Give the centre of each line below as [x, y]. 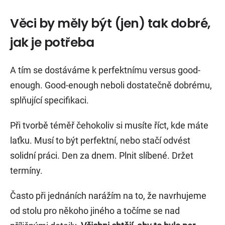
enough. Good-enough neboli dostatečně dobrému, [111, 85]
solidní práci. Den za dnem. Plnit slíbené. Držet [102, 155]
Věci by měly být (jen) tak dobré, [110, 23]
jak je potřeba [52, 42]
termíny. [26, 170]
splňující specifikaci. [49, 100]
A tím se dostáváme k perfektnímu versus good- [105, 70]
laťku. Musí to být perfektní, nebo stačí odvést [100, 140]
